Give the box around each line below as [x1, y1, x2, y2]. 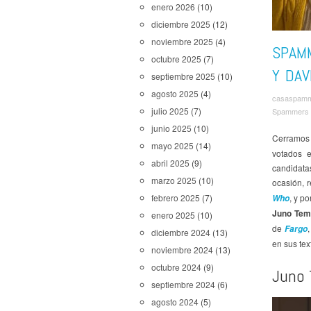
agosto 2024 [151, 296, 199, 308]
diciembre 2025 [151, 18, 210, 30]
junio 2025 [151, 122, 192, 134]
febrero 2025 [151, 192, 200, 203]
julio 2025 [151, 105, 189, 117]
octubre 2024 [151, 261, 201, 273]
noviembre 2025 [151, 35, 213, 47]
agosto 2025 [151, 87, 199, 99]
